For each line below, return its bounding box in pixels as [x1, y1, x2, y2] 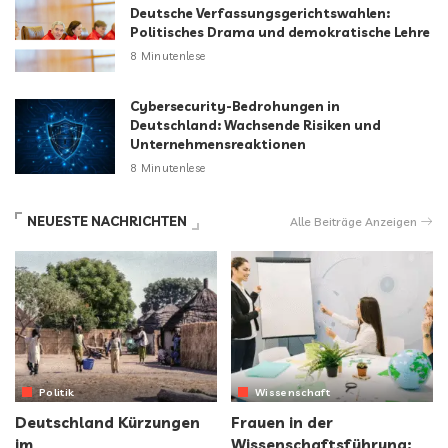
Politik [39, 385, 75, 400]
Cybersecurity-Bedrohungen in [130, 97, 340, 114]
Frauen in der [231, 413, 333, 433]
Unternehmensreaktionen [130, 135, 306, 152]
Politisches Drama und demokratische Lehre [130, 23, 430, 40]
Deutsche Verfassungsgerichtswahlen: [130, 4, 390, 21]
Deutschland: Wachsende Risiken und [130, 116, 381, 133]
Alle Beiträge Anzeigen [290, 213, 417, 229]
